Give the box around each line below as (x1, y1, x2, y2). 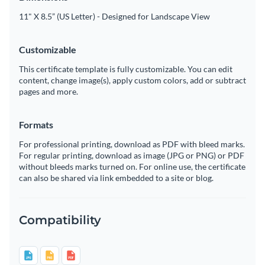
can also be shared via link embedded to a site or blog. (19, 173, 214, 183)
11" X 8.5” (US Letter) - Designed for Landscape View (19, 11, 210, 22)
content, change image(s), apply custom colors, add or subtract (19, 75, 246, 86)
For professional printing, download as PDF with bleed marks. (19, 139, 245, 150)
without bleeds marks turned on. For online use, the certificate (19, 161, 245, 172)
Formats (19, 119, 53, 131)
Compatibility (19, 213, 101, 228)
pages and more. (19, 86, 78, 97)
